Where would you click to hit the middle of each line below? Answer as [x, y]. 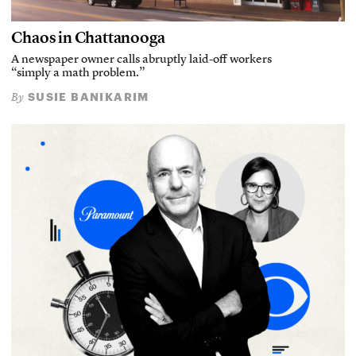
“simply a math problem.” [79, 74]
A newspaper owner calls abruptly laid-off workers [142, 60]
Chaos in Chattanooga [88, 38]
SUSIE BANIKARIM [87, 97]
